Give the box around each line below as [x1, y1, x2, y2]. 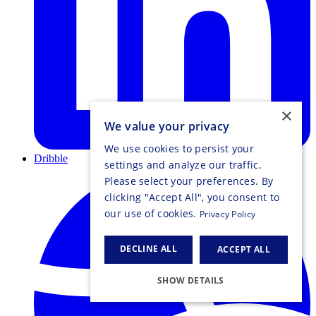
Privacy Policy [200, 208, 256, 220]
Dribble [34, 152, 68, 165]
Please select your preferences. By [104, 174, 274, 188]
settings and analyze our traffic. [104, 158, 262, 171]
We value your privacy [104, 119, 230, 134]
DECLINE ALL [119, 243, 178, 255]
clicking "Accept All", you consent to [104, 190, 280, 204]
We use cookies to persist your [104, 142, 255, 155]
